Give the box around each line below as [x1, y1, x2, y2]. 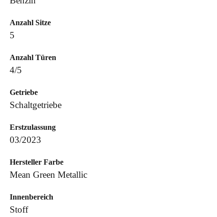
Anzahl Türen [10, 53, 56, 62]
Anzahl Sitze [10, 18, 51, 27]
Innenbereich [10, 193, 53, 201]
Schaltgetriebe [10, 100, 62, 110]
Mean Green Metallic [10, 170, 87, 180]
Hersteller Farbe [10, 158, 63, 166]
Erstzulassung [10, 123, 56, 131]
